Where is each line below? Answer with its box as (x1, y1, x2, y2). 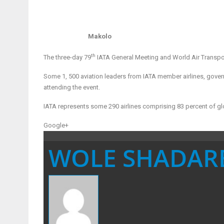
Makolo (88, 32, 111, 40)
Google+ (43, 121, 68, 129)
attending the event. (43, 83, 100, 91)
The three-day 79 (43, 53, 91, 61)
